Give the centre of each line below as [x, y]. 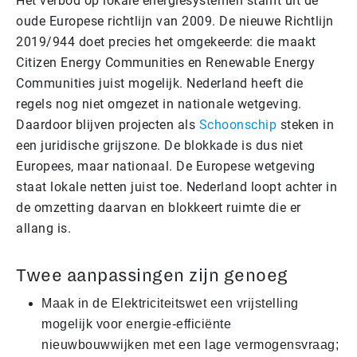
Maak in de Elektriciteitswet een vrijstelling [170, 303]
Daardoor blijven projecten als [108, 124]
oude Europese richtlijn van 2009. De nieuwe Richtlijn [175, 21]
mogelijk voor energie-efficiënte [136, 324]
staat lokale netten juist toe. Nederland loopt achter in [177, 186]
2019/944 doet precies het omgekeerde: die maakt [166, 41]
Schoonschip [237, 124]
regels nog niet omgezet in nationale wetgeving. [159, 104]
